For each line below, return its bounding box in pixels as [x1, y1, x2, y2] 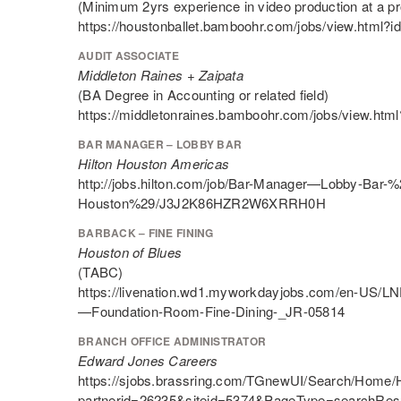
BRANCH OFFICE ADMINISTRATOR [78, 333, 267, 349]
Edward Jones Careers [78, 351, 218, 370]
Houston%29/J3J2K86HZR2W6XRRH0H [78, 193, 326, 212]
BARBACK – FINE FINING [78, 225, 214, 241]
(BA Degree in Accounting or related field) [78, 85, 329, 104]
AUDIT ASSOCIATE [78, 47, 179, 64]
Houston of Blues [78, 243, 183, 261]
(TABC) [78, 262, 124, 281]
